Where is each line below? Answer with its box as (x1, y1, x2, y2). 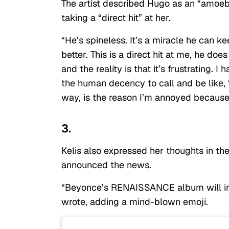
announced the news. (61, 158, 151, 171)
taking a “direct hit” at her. (61, 11, 171, 24)
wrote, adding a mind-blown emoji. (61, 195, 208, 208)
